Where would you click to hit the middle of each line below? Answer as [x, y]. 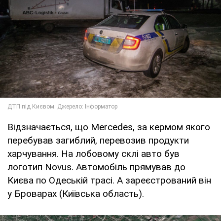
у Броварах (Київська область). [76, 193]
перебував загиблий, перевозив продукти [98, 140]
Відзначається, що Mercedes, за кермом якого [109, 127]
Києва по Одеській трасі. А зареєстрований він [109, 180]
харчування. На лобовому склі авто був [93, 153]
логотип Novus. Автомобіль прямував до [96, 167]
